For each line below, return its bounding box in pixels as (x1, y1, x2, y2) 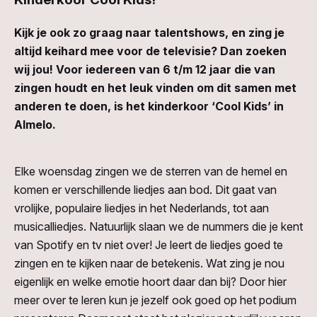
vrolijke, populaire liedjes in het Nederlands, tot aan (14, 201, 269, 216)
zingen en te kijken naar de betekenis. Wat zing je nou (14, 256, 284, 271)
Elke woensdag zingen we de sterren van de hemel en (14, 164, 287, 179)
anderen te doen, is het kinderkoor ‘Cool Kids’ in (14, 99, 284, 114)
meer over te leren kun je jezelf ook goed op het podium (14, 293, 296, 308)
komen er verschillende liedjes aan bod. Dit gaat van (14, 183, 277, 197)
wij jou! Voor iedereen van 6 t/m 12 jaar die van (14, 62, 275, 77)
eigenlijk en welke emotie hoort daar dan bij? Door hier (14, 275, 287, 289)
